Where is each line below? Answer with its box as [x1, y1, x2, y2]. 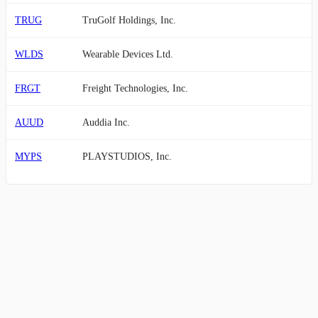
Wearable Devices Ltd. [82, 49, 173, 60]
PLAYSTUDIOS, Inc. [82, 151, 172, 162]
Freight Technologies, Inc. [82, 83, 188, 94]
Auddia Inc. [82, 117, 130, 128]
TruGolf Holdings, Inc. [82, 15, 176, 26]
